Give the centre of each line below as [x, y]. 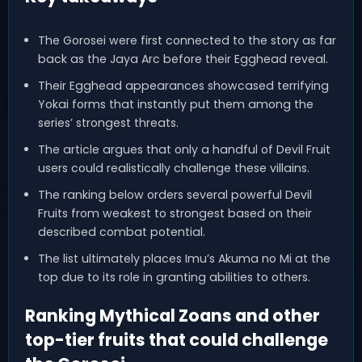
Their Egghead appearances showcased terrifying [183, 85]
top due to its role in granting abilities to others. [174, 277]
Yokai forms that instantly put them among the [175, 104]
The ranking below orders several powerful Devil [175, 194]
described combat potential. [121, 232]
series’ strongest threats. [108, 122]
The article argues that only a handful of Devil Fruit [184, 149]
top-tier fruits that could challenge [177, 340]
